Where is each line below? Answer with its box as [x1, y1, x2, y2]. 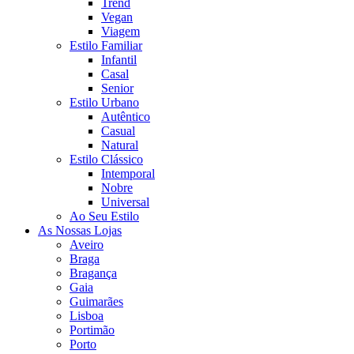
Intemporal [101, 166, 155, 180]
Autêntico [101, 109, 150, 123]
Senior [101, 81, 134, 95]
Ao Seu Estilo [70, 209, 139, 223]
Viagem [101, 24, 140, 38]
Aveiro [70, 237, 104, 251]
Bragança [70, 265, 117, 280]
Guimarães [70, 294, 123, 308]
